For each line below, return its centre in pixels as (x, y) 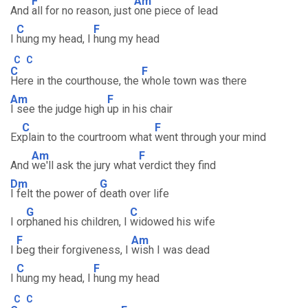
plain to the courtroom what (88, 137)
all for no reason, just (83, 11)
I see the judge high (59, 109)
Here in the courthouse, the (76, 81)
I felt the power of (55, 194)
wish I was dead (170, 250)
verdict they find (177, 165)
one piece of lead (176, 11)
